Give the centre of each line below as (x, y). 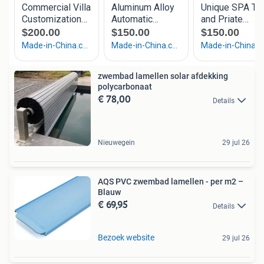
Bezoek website (126, 237)
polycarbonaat (125, 87)
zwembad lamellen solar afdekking (163, 76)
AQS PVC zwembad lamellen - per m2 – (171, 182)
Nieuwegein (116, 143)
